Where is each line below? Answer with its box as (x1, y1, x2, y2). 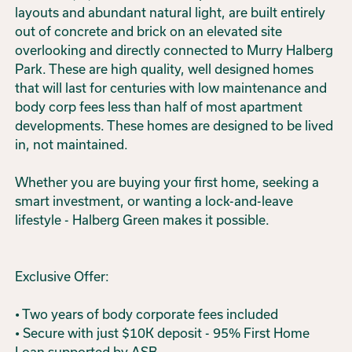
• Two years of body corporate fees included (15, 306, 279, 321)
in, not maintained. (15, 137, 129, 152)
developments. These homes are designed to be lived (15, 118, 334, 133)
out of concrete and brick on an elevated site (15, 24, 283, 38)
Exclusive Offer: (15, 269, 110, 284)
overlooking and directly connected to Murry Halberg (15, 42, 334, 57)
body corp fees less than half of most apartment (15, 99, 303, 114)
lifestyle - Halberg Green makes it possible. (15, 212, 270, 227)
